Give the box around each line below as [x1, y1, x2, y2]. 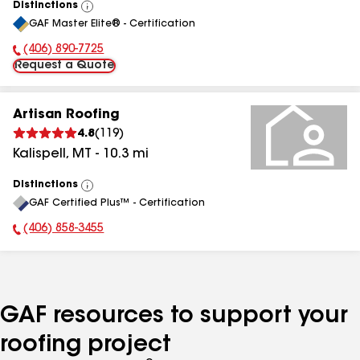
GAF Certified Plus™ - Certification [29, 198, 205, 208]
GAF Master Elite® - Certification [29, 18, 195, 29]
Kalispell [13, 148, 66, 161]
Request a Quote [14, 60, 114, 72]
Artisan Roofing [13, 108, 120, 121]
